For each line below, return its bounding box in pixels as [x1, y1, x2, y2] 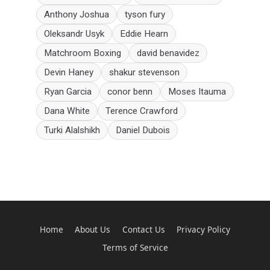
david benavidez [137, 48, 199, 59]
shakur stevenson [109, 67, 180, 78]
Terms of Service [102, 241, 168, 253]
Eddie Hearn [120, 28, 168, 40]
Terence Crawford [105, 105, 178, 117]
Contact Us [122, 224, 165, 236]
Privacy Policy [176, 224, 230, 236]
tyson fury [125, 9, 165, 20]
